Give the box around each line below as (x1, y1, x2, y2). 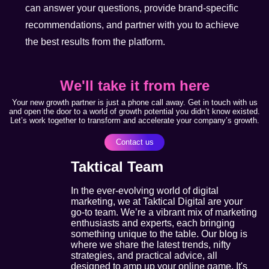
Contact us (115, 137, 154, 147)
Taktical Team (71, 158, 163, 175)
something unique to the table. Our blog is (71, 228, 247, 239)
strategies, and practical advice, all (71, 250, 217, 261)
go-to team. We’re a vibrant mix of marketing (71, 207, 257, 217)
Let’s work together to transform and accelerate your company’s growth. (10, 116, 259, 125)
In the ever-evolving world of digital (71, 185, 219, 196)
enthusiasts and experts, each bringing (71, 217, 235, 228)
